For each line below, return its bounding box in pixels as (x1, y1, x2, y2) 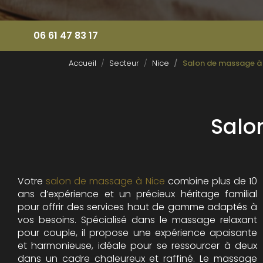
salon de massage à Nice (46, 174, 165, 188)
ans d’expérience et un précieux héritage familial (18, 187, 257, 201)
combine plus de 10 (164, 174, 257, 188)
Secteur (109, 58, 139, 69)
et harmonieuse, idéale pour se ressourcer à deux (18, 239, 257, 253)
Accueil (69, 58, 96, 69)
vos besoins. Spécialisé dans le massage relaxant (18, 213, 257, 227)
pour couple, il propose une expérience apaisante (18, 226, 257, 240)
